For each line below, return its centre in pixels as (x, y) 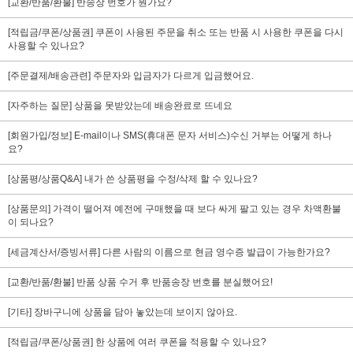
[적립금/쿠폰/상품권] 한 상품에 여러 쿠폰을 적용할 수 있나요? (137, 342)
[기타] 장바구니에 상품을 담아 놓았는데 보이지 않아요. (123, 312)
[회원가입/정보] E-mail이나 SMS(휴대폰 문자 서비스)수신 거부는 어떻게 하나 (170, 136)
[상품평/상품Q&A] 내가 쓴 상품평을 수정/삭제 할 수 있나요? (133, 179)
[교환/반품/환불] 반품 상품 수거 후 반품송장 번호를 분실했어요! (140, 282)
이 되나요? (31, 222)
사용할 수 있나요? (46, 46)
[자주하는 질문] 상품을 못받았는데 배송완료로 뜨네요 (120, 106)
